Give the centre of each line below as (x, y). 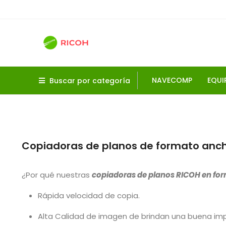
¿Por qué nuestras (57, 175)
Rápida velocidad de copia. (89, 195)
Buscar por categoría (90, 81)
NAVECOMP (172, 80)
